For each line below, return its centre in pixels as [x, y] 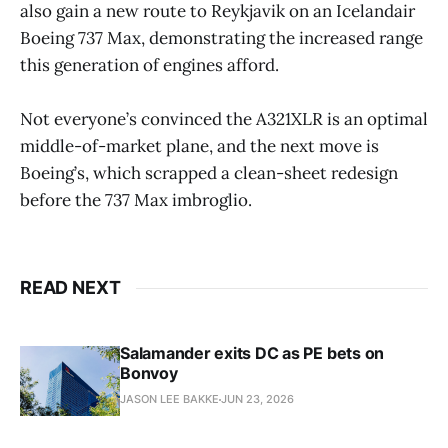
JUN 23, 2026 [257, 399]
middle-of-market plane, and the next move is [199, 146]
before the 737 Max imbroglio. [136, 200]
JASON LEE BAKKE [169, 399]
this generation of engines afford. [149, 65]
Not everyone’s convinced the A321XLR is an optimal [224, 119]
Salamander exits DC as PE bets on [252, 353]
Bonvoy [149, 373]
